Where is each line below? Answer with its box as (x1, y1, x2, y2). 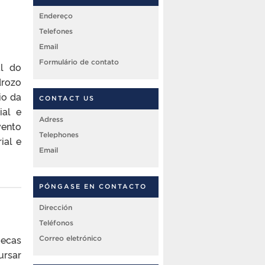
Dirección (39, 203, 72, 212)
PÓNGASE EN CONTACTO (39, 183, 147, 190)
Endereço (39, 12, 73, 20)
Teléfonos (39, 219, 73, 227)
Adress (39, 115, 63, 124)
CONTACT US (39, 95, 95, 102)
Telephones (39, 131, 79, 139)
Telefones (39, 27, 73, 35)
